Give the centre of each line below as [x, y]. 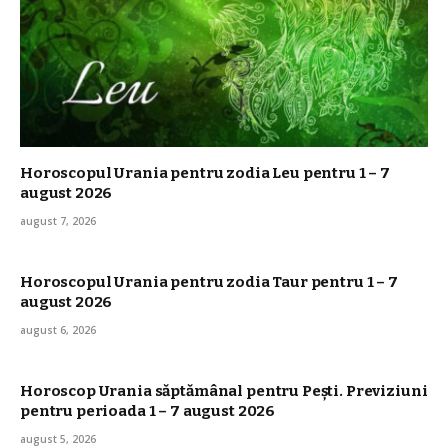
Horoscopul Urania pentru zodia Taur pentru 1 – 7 [209, 281]
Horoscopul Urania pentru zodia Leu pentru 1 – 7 [205, 172]
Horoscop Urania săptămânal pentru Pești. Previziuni [224, 390]
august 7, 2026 [58, 220]
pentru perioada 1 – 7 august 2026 [148, 410]
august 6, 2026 [58, 329]
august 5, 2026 [58, 438]
